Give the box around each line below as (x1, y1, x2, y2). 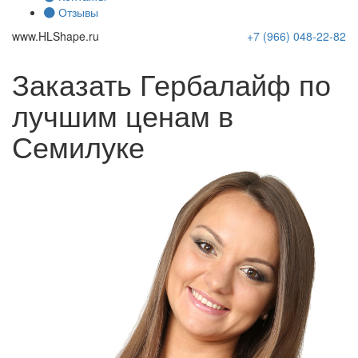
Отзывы (58, 4, 98, 20)
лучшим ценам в (12, 94, 233, 135)
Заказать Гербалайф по (12, 63, 331, 104)
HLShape (38, 28, 86, 44)
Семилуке (12, 125, 145, 166)
